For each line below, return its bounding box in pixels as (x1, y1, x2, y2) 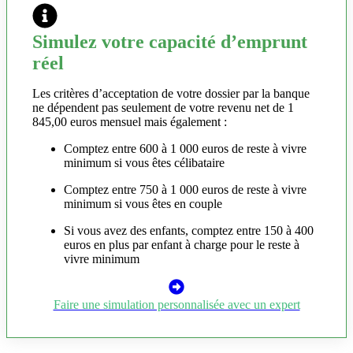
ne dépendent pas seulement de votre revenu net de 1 (32, 100, 294, 114)
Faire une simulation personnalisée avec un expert (53, 297, 300, 311)
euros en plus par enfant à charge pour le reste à (64, 237, 299, 251)
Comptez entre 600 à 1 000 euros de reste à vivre (64, 141, 307, 155)
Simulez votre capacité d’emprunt (32, 31, 307, 52)
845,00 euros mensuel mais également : (32, 114, 227, 128)
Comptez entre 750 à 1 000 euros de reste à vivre (64, 182, 307, 196)
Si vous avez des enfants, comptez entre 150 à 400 (64, 223, 314, 237)
